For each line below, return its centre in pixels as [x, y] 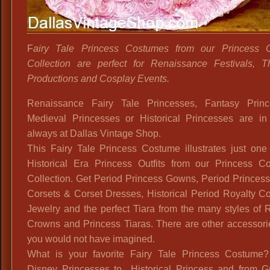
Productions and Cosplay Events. [98, 79]
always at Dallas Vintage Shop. [94, 133]
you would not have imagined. [91, 239]
